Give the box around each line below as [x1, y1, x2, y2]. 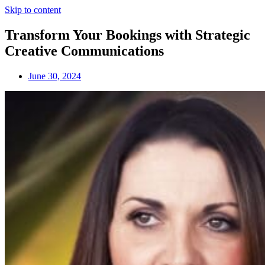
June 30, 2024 [28, 70, 81, 81]
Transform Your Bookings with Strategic [5, 27, 250, 43]
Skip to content [5, 5, 61, 15]
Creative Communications [5, 43, 164, 59]
